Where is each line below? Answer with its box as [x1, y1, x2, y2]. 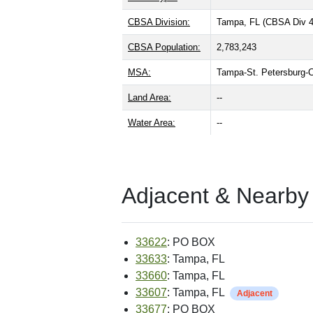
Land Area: [128, 92, 171, 103]
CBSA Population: [128, 42, 201, 53]
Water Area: [128, 117, 175, 129]
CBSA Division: [128, 17, 190, 28]
